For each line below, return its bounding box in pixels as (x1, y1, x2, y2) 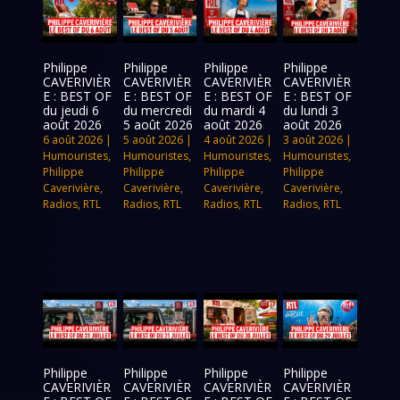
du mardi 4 (203, 101, 265, 119)
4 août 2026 (203, 131, 263, 147)
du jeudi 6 (43, 101, 100, 119)
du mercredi (122, 101, 192, 119)
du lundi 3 (283, 101, 339, 119)
